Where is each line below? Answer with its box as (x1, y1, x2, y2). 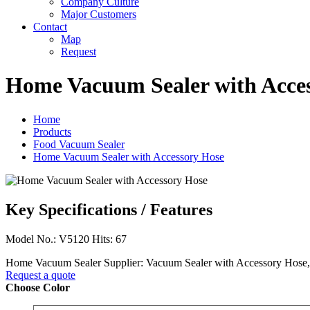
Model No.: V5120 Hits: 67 (6, 232, 127, 245)
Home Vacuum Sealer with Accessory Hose (33, 150, 224, 163)
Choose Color (6, 281, 70, 293)
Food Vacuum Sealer (33, 138, 125, 150)
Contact (33, 21, 67, 33)
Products (33, 125, 71, 138)
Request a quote (6, 268, 75, 281)
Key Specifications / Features (6, 200, 212, 219)
